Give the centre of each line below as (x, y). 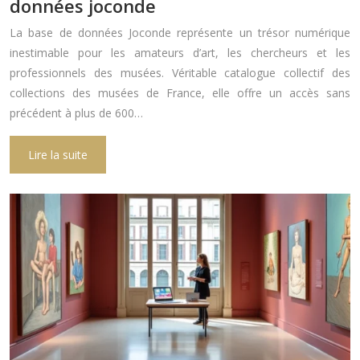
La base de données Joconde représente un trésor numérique (180, 33)
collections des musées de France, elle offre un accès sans (180, 93)
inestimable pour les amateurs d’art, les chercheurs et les (180, 53)
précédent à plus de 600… (76, 113)
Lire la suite (58, 155)
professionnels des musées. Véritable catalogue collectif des (180, 73)
